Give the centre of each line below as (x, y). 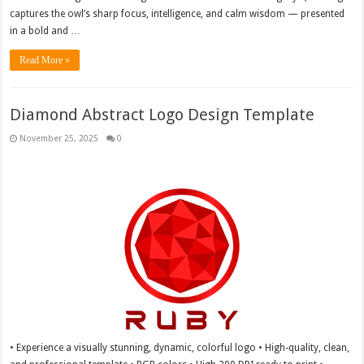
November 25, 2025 (59, 139)
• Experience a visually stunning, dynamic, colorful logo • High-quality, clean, (180, 347)
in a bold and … (45, 31)
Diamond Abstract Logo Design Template (162, 115)
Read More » (45, 61)
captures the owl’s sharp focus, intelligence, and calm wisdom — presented (178, 14)
